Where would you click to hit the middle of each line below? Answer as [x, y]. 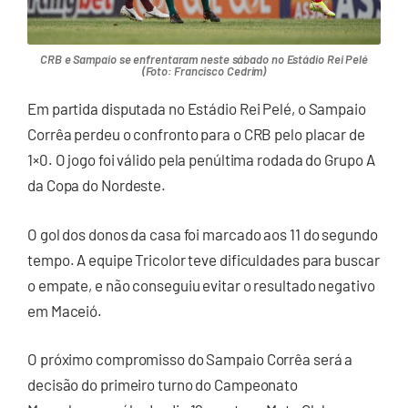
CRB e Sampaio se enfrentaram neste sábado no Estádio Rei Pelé [204, 60]
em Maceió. [65, 310]
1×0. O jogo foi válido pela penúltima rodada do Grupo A [201, 160]
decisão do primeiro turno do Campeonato [163, 385]
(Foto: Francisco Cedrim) [204, 71]
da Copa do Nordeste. [97, 185]
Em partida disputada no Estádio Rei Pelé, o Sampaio [197, 109]
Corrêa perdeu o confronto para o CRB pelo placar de [196, 134]
